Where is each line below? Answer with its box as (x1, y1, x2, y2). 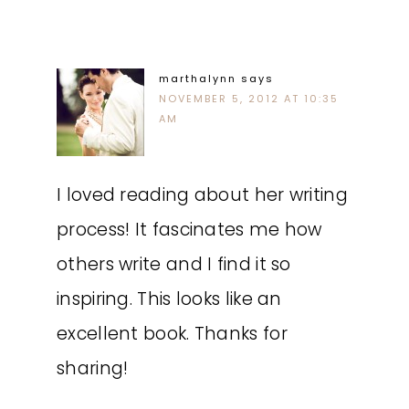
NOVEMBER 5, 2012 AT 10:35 (159, 91, 339, 106)
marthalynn (159, 71, 236, 86)
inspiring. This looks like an (57, 287, 282, 311)
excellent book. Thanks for (57, 321, 288, 346)
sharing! (57, 356, 129, 381)
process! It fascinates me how (57, 217, 322, 242)
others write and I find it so (57, 252, 291, 277)
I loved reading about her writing (57, 183, 348, 207)
